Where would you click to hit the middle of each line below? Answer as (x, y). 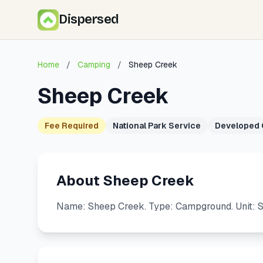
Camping (94, 65)
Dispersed (89, 19)
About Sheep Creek (125, 181)
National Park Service (157, 126)
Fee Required (72, 126)
